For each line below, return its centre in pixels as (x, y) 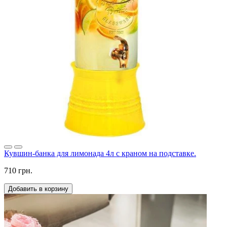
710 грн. (18, 171)
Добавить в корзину (38, 189)
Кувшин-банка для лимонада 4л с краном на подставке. (100, 154)
